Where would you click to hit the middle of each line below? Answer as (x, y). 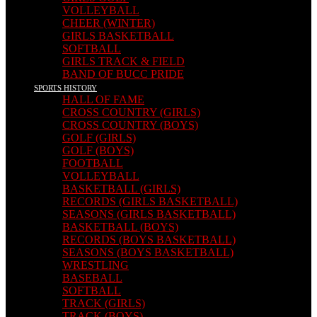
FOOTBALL (93, 163)
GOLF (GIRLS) (99, 138)
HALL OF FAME (103, 99)
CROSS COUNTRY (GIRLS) (131, 112)
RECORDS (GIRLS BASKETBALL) (150, 201)
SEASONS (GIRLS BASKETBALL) (149, 214)
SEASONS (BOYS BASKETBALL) (148, 252)
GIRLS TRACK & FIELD (123, 61)
